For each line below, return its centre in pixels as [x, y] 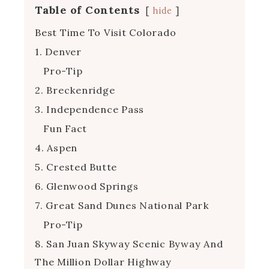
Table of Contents [87, 10]
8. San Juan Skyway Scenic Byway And [129, 243]
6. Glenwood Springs [87, 186]
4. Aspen [56, 147]
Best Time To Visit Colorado [106, 32]
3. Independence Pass [89, 109]
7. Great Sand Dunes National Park [122, 205]
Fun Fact [65, 128]
